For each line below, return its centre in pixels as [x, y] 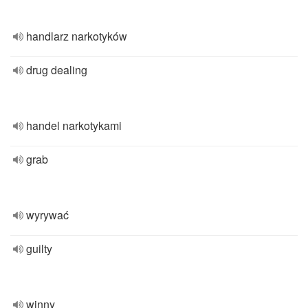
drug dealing [57, 70]
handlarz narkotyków [77, 36]
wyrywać [47, 215]
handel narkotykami [74, 125]
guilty [39, 249]
